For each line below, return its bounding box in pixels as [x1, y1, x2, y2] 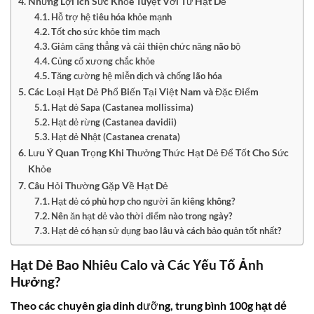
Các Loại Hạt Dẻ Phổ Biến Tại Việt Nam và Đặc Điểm [27, 85, 259, 97]
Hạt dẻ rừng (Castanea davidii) [51, 116, 177, 128]
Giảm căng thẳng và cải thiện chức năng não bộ [51, 40, 241, 52]
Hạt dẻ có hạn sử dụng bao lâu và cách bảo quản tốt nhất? [51, 224, 282, 236]
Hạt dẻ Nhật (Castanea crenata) [51, 130, 181, 142]
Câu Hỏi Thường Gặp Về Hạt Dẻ [27, 179, 168, 191]
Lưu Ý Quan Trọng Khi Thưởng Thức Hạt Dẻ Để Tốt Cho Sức [27, 146, 289, 158]
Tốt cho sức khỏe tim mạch [51, 25, 161, 37]
